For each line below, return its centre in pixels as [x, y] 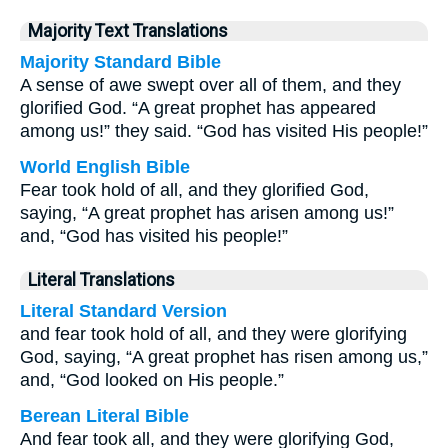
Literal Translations [101, 280]
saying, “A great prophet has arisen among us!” [207, 213]
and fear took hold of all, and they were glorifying [213, 334]
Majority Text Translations [128, 31]
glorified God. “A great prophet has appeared [198, 108]
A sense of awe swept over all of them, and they [210, 85]
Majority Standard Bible [120, 62]
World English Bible [105, 167]
